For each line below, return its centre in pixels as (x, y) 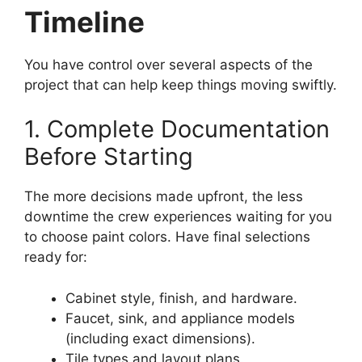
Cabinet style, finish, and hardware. (181, 298)
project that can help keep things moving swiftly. (181, 84)
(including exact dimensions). (160, 338)
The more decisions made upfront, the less (164, 197)
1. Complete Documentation (177, 129)
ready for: (56, 257)
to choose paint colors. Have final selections (167, 237)
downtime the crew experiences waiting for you (178, 217)
